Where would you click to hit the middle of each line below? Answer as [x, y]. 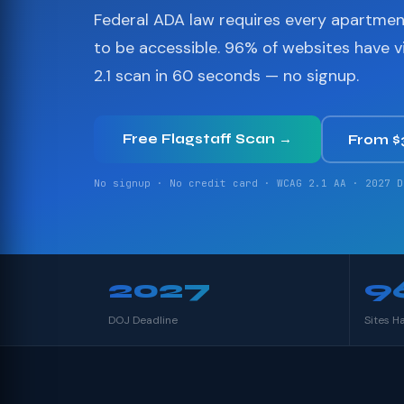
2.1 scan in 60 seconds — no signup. [226, 76]
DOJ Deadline [143, 320]
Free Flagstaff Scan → [207, 139]
